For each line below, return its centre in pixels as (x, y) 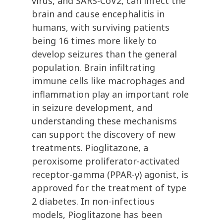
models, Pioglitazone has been (97, 215)
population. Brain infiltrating (93, 68)
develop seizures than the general (104, 54)
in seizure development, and (92, 108)
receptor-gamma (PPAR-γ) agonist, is (110, 175)
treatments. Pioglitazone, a (90, 148)
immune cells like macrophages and (108, 81)
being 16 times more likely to (94, 41)
